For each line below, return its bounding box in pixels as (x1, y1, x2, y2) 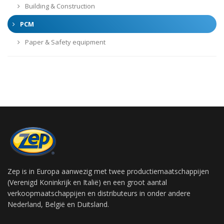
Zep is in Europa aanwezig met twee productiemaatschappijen (7, 166, 209, 176)
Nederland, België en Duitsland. (7, 199, 109, 209)
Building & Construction (23, 1, 95, 10)
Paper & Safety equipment (23, 37, 105, 46)
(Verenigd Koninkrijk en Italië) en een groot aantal (7, 177, 167, 187)
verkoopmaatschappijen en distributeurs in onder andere (7, 188, 190, 198)
